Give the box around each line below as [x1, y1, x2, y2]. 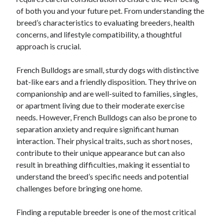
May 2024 [17, 82, 43, 90]
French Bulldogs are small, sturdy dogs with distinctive [16, 65, 199, 74]
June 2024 [17, 71, 45, 78]
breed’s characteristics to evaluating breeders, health [16, 18, 195, 27]
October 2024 [17, 23, 54, 31]
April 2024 [17, 94, 44, 102]
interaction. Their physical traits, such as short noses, [16, 136, 192, 146]
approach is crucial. [16, 41, 81, 51]
